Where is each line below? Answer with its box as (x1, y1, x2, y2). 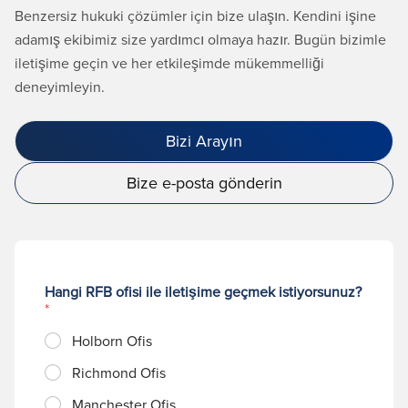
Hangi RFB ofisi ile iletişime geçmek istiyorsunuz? (45, 280, 362, 301)
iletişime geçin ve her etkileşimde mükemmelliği (15, 52, 324, 73)
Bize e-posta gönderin (126, 170, 282, 194)
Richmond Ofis (72, 362, 166, 382)
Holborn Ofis (72, 330, 152, 351)
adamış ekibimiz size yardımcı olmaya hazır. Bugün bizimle (15, 28, 386, 49)
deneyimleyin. (15, 76, 105, 97)
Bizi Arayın (166, 128, 242, 152)
